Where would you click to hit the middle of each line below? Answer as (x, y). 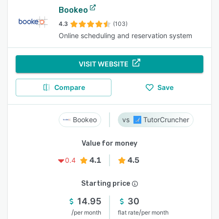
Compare (69, 87)
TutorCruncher (166, 120)
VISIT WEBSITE (104, 64)
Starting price (106, 184)
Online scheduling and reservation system (125, 35)
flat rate (128, 212)
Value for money (109, 143)
